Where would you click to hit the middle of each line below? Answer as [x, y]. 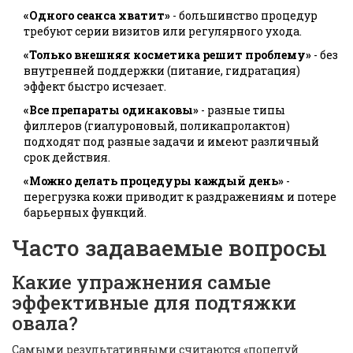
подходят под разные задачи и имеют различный [171, 142]
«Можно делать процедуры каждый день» [154, 181]
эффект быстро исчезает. [95, 87]
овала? [45, 323]
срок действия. [67, 158]
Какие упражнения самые [141, 282]
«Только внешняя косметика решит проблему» [167, 55]
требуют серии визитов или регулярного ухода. [163, 32]
